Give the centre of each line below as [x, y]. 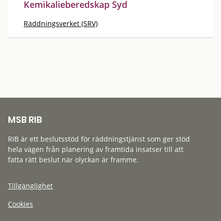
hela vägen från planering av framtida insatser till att [96, 149]
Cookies [20, 204]
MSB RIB [25, 120]
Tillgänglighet [30, 186]
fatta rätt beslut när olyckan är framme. [73, 160]
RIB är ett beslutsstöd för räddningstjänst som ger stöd [99, 139]
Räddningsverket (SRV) [61, 23]
